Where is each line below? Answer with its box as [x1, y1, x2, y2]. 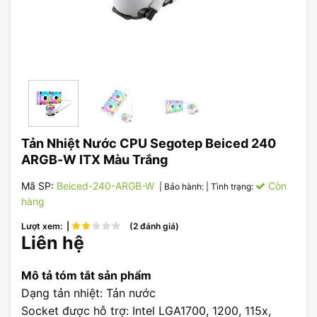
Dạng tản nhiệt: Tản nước [21, 286, 156, 300]
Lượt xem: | [21, 221, 71, 232]
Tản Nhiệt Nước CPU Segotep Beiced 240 [21, 136, 276, 151]
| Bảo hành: [157, 181, 206, 192]
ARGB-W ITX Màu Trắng [21, 152, 168, 168]
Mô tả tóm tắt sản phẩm [21, 268, 151, 282]
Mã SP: [21, 180, 57, 192]
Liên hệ [21, 232, 84, 254]
